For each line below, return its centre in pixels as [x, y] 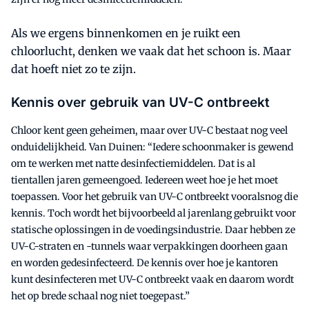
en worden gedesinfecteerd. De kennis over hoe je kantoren [144, 262]
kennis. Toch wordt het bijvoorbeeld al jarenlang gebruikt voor [153, 213]
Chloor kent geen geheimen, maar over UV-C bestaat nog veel [149, 130]
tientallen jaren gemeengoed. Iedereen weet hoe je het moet [144, 180]
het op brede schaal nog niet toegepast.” [100, 296]
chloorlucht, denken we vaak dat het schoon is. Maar [151, 51]
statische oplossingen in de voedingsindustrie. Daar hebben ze [153, 229]
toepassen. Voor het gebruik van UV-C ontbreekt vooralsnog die [154, 196]
